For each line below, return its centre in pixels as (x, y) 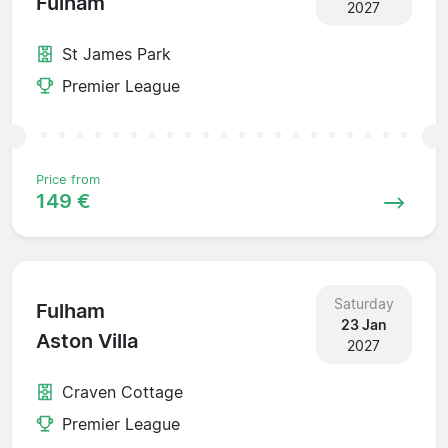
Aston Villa (87, 341)
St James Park (116, 53)
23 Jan (363, 324)
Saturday (363, 303)
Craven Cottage (122, 391)
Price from (68, 179)
